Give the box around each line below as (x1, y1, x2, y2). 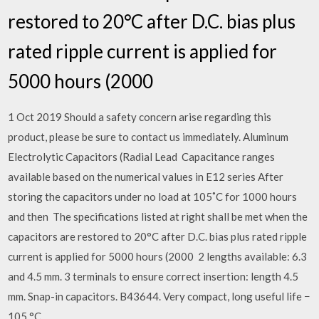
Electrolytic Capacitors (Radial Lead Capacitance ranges (8, 150, 276, 163)
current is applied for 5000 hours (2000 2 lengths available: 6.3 (8, 249, 308, 263)
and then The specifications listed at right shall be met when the (8, 209, 308, 223)
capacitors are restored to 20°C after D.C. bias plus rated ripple (8, 229, 308, 243)
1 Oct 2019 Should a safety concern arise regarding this (8, 110, 272, 123)
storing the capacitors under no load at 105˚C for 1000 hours (8, 189, 298, 203)
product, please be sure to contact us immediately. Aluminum (8, 130, 289, 143)
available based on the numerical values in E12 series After (8, 169, 284, 183)
